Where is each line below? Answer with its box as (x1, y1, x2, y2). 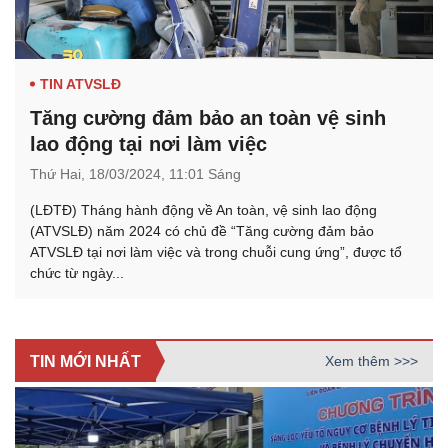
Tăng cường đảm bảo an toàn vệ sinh (30, 106, 386, 129)
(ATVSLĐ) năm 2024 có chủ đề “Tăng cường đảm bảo (30, 222, 374, 239)
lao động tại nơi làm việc (30, 132, 267, 155)
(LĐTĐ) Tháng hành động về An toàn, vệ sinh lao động (30, 201, 377, 218)
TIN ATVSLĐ (40, 75, 121, 92)
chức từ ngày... (30, 264, 124, 281)
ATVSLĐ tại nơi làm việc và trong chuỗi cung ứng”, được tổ (30, 243, 402, 260)
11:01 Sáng (169, 165, 241, 182)
